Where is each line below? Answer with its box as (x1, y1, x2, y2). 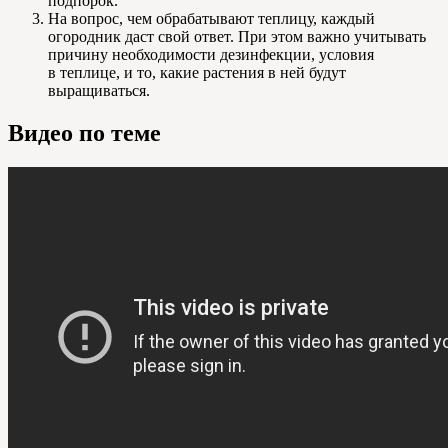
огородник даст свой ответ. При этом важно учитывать (48, 28, 426, 46)
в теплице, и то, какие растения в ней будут (48, 64, 346, 82)
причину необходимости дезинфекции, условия (48, 46, 374, 64)
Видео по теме (8, 120, 161, 147)
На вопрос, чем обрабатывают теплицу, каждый (48, 10, 375, 28)
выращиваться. (48, 82, 150, 100)
